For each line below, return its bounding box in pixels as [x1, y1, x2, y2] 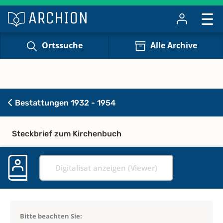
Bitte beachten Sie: [20, 211, 82, 221]
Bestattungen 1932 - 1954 [13, 98, 115, 108]
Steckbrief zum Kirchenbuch [12, 128, 121, 138]
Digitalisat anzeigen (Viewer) [55, 162, 157, 173]
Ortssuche [41, 40, 83, 51]
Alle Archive [150, 40, 197, 51]
